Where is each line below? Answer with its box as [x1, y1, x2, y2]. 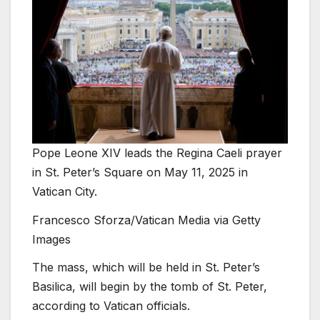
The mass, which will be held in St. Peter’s [32, 260, 260, 275]
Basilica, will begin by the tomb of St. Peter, [32, 279, 267, 294]
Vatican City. [32, 184, 97, 199]
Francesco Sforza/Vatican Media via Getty [32, 212, 261, 227]
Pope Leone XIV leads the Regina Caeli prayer [32, 145, 282, 160]
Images [32, 231, 71, 246]
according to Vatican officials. [32, 299, 190, 314]
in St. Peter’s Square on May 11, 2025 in [32, 164, 248, 179]
